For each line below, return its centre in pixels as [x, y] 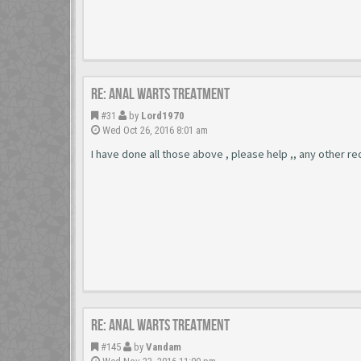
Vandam [164, 347]
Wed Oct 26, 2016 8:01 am [154, 130]
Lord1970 [163, 116]
